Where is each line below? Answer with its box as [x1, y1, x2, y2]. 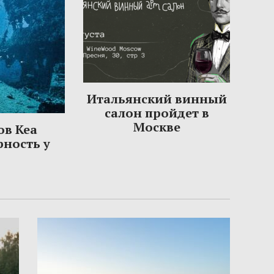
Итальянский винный [86, 91, 227, 108]
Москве [133, 119, 180, 136]
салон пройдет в [104, 105, 209, 122]
